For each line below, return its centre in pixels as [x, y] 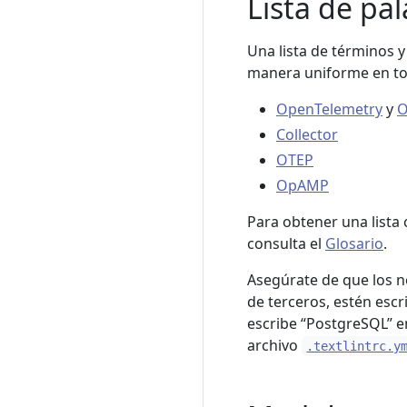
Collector [307, 134]
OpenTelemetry [329, 109]
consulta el [286, 243]
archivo [274, 345]
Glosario [354, 243]
